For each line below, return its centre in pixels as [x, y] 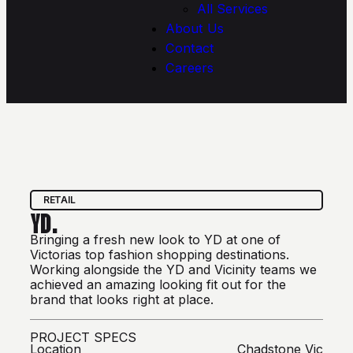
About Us [195, 29]
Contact [190, 48]
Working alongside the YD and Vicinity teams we [173, 269]
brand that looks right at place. [122, 299]
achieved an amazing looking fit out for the [158, 284]
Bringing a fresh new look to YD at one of [155, 239]
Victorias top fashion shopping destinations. [160, 254]
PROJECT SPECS [83, 337]
